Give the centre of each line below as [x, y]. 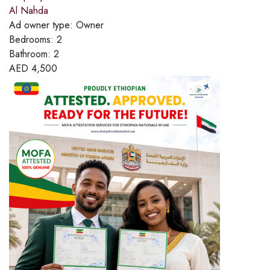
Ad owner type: [42, 25]
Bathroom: [31, 54]
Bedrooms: [33, 40]
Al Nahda [29, 11]
